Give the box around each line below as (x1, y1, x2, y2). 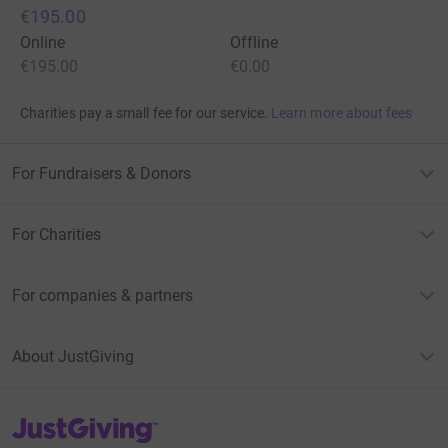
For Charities (12, 225, 101, 245)
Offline (230, 33, 279, 53)
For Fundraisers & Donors (12, 164, 191, 184)
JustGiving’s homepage (11, 415, 156, 432)
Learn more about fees (271, 105, 413, 122)
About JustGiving (12, 347, 134, 367)
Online (20, 33, 66, 53)
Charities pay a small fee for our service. (20, 105, 268, 122)
